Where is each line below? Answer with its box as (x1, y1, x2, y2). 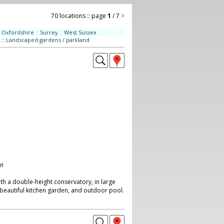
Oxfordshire (1, 28, 34, 36)
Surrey (39, 28, 58, 36)
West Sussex (63, 28, 96, 36)
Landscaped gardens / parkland (5, 36, 89, 43)
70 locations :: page (50, 11, 107, 20)
